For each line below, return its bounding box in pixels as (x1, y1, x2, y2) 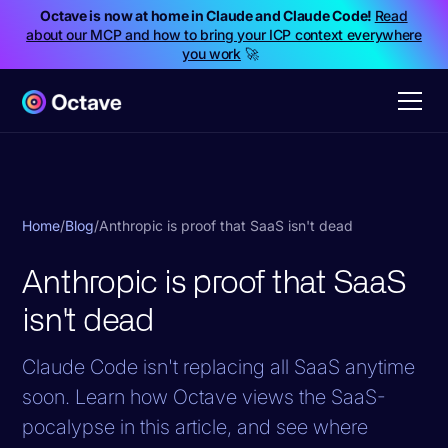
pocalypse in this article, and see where (22, 414, 369, 439)
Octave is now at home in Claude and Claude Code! (40, 7, 375, 24)
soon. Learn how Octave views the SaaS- (22, 384, 387, 409)
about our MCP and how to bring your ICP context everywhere (26, 26, 422, 43)
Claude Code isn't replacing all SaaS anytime (22, 354, 416, 379)
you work (182, 45, 241, 62)
